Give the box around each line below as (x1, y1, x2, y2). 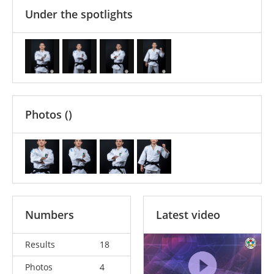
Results (25, 238, 55, 250)
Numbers (25, 207, 74, 222)
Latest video (156, 207, 220, 222)
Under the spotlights (25, 6, 133, 21)
